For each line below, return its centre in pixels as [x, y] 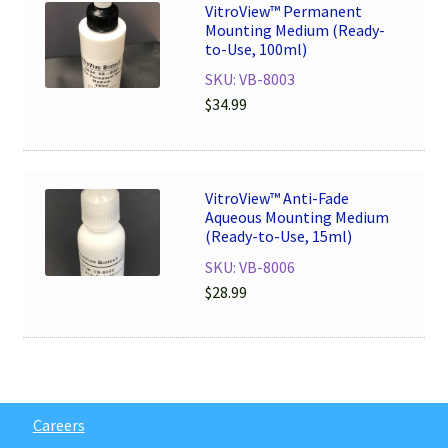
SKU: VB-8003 [250, 79]
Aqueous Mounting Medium [297, 217]
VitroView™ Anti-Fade [277, 198]
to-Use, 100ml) [256, 48]
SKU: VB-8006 [250, 267]
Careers [58, 425]
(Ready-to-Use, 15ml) [279, 236]
